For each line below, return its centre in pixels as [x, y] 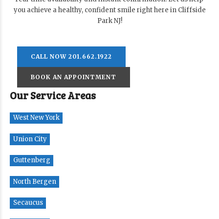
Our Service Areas [53, 95]
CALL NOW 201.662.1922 [71, 56]
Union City [30, 139]
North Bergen [34, 181]
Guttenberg [32, 160]
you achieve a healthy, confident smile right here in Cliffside [109, 10]
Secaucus [28, 203]
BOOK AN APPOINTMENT [74, 77]
